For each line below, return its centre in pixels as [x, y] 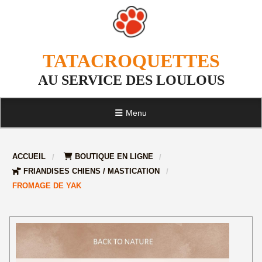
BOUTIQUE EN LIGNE [115, 156]
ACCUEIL [30, 156]
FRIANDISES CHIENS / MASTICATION [93, 171]
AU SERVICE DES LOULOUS [131, 80]
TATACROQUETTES [131, 61]
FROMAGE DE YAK [48, 186]
